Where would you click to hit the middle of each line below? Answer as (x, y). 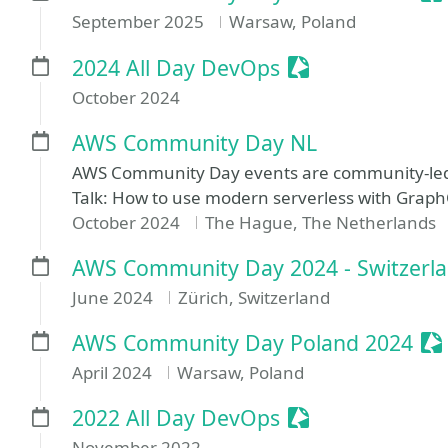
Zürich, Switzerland (253, 297)
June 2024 (114, 297)
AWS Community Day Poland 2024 (242, 342)
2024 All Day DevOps (176, 67)
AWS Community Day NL (194, 142)
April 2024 (114, 372)
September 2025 (140, 22)
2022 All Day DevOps (176, 418)
